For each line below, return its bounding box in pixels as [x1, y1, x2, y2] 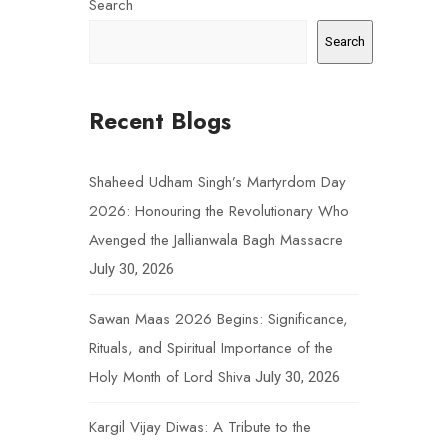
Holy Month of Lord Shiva [89, 365, 251, 388]
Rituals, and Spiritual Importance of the [89, 336, 333, 359]
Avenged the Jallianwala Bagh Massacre [89, 228, 343, 251]
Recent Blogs [89, 103, 231, 138]
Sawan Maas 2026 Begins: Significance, [89, 307, 348, 330]
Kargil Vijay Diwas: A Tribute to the [89, 415, 311, 438]
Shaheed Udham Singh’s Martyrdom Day [89, 170, 346, 193]
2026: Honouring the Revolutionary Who [89, 199, 349, 222]
